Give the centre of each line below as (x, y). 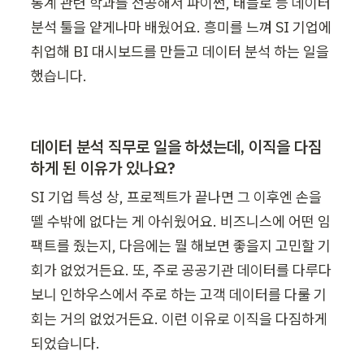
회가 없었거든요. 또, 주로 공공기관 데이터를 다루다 (181, 271)
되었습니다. (67, 344)
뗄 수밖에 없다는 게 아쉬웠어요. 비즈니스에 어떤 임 (181, 222)
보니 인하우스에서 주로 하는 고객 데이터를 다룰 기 (179, 295)
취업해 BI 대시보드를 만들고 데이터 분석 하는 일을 (180, 52)
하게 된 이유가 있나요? (103, 168)
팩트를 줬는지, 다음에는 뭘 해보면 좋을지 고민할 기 (181, 246)
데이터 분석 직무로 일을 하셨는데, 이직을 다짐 (176, 147)
